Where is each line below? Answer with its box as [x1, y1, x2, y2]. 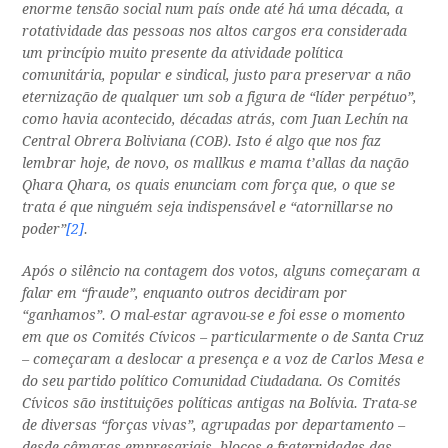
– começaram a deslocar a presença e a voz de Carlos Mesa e [22, 351, 425, 368]
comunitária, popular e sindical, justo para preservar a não [22, 67, 412, 84]
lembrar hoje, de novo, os [22, 155, 194, 172]
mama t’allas [260, 155, 347, 172]
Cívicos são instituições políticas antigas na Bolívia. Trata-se [22, 395, 418, 412]
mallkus [193, 155, 246, 172]
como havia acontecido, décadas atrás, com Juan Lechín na [22, 111, 409, 128]
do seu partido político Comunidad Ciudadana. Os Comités [22, 373, 402, 390]
